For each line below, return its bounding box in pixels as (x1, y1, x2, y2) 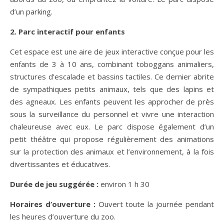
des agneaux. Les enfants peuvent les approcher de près (10, 96, 214, 106)
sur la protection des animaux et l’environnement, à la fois (10, 146, 214, 156)
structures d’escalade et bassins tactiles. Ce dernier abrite (10, 71, 214, 81)
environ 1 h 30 (98, 178, 149, 189)
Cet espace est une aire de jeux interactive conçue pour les (10, 46, 214, 56)
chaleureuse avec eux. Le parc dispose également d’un (10, 121, 214, 131)
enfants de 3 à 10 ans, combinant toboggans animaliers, (10, 58, 214, 69)
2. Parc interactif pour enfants (10, 26, 125, 36)
